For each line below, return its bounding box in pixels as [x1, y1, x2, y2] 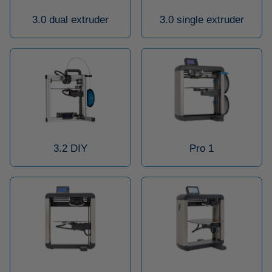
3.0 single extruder [159, 13, 244, 25]
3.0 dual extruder [32, 13, 109, 25]
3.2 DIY [53, 142, 87, 154]
